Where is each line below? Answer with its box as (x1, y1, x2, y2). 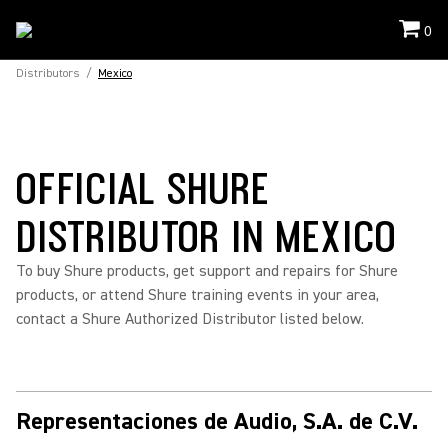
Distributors (16, 66, 80, 81)
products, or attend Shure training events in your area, (16, 285, 379, 305)
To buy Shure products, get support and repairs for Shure (16, 261, 398, 281)
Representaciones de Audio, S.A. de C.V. (16, 406, 418, 437)
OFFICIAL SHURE (16, 163, 271, 211)
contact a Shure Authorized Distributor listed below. (16, 309, 364, 329)
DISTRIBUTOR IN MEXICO (16, 211, 397, 259)
